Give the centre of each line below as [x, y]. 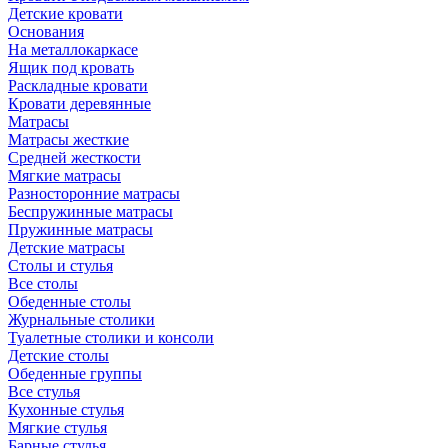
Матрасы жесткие [68, 139]
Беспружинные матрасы [90, 211]
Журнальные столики [81, 319]
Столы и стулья [60, 265]
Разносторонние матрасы [94, 193]
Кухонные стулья [66, 409]
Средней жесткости [74, 157]
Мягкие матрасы [64, 175]
